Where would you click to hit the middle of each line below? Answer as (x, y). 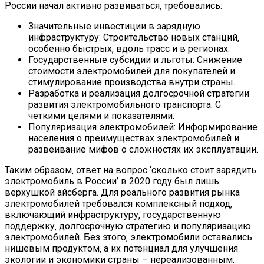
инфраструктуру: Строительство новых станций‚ (134, 37)
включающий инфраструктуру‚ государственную (113, 214)
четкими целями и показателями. (101, 115)
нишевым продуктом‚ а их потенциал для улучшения (121, 248)
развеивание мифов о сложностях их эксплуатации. (143, 149)
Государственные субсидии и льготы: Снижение (135, 60)
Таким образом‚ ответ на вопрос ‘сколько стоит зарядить (131, 170)
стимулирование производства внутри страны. (132, 82)
